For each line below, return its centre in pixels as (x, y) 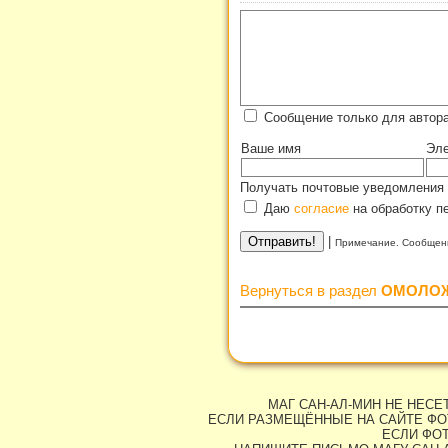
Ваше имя (271, 148)
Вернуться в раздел (310, 290)
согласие (321, 208)
